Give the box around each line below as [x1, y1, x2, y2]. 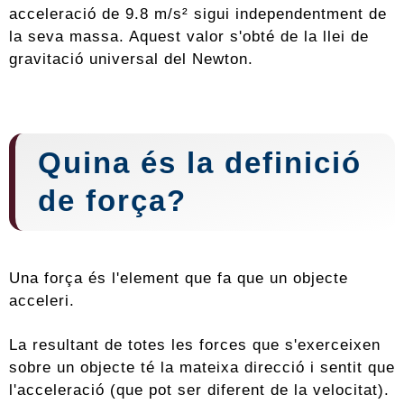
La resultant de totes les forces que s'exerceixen [9, 335, 381, 354]
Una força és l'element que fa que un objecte [9, 269, 348, 288]
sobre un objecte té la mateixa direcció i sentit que [9, 358, 395, 377]
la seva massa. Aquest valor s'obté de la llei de [9, 27, 369, 46]
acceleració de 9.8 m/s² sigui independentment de [9, 5, 387, 23]
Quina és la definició [38, 146, 362, 180]
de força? [38, 184, 187, 218]
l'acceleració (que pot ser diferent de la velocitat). [9, 381, 390, 399]
